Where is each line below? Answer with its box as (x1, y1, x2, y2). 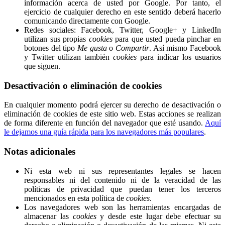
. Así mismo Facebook (149, 43, 221, 52)
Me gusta (77, 43, 107, 52)
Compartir (116, 43, 150, 52)
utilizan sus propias (24, 34, 89, 43)
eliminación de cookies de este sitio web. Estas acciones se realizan (4, 109, 221, 119)
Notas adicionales (4, 146, 75, 157)
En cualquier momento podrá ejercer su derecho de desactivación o (4, 100, 221, 109)
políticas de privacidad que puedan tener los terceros (24, 184, 221, 193)
